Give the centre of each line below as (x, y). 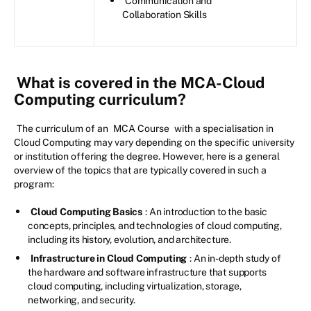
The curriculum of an (64, 129)
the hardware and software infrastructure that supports (147, 272)
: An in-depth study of (235, 259)
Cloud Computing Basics (87, 212)
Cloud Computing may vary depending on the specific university (154, 143)
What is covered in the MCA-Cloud (141, 83)
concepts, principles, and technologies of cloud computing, (155, 226)
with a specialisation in (223, 129)
